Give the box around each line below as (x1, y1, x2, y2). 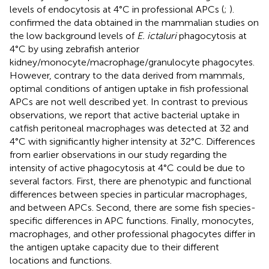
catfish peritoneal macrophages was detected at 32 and (10, 122, 249, 134)
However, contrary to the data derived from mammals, (10, 69, 245, 81)
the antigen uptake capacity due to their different (10, 241, 219, 253)
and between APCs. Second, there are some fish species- (10, 201, 256, 213)
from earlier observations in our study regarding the (10, 148, 227, 160)
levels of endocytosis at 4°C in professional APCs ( (10, 3, 224, 15)
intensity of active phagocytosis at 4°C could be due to (10, 162, 245, 174)
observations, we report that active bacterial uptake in (10, 109, 240, 121)
